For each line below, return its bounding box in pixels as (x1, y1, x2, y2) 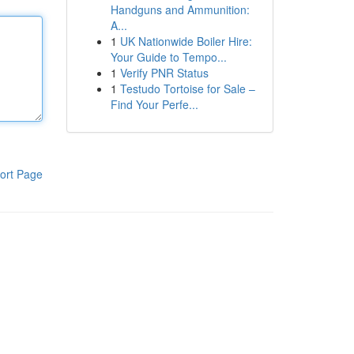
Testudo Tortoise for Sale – (119, 81, 255, 96)
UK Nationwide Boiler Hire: (119, 33, 252, 49)
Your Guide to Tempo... (110, 49, 227, 65)
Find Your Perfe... (110, 96, 198, 112)
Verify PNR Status (119, 65, 209, 81)
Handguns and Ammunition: (110, 2, 250, 17)
